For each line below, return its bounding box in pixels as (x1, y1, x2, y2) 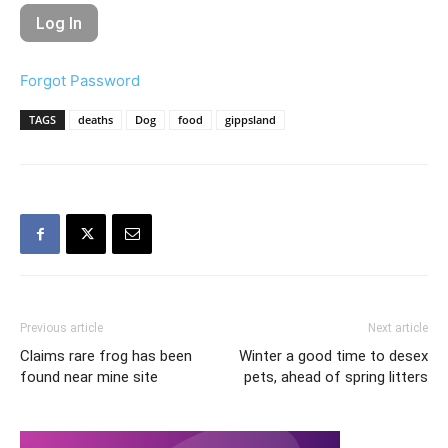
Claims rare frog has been (20, 347, 192, 365)
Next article (368, 321, 428, 335)
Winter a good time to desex (239, 347, 428, 365)
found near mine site (20, 368, 158, 386)
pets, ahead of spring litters (244, 368, 428, 386)
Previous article (20, 321, 103, 335)
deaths (78, 112, 113, 127)
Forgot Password (20, 71, 140, 90)
